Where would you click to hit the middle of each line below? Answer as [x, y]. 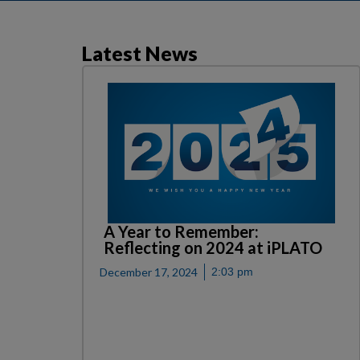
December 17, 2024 [149, 272]
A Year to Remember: [181, 232]
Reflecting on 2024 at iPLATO [213, 248]
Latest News [140, 53]
